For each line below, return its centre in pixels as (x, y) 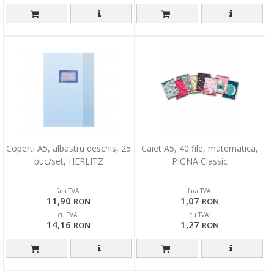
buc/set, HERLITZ (68, 161)
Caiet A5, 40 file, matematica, (200, 149)
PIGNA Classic (200, 161)
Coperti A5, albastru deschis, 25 (69, 149)
